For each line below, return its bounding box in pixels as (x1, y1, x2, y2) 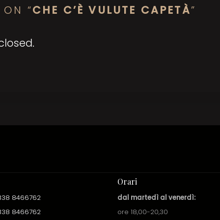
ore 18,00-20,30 (117, 207, 168, 217)
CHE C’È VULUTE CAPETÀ (32, 2, 191, 17)
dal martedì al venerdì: (117, 192, 195, 202)
